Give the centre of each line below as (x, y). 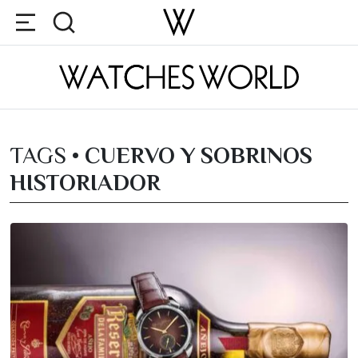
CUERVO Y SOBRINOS (196, 155)
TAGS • (44, 155)
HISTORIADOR (85, 182)
